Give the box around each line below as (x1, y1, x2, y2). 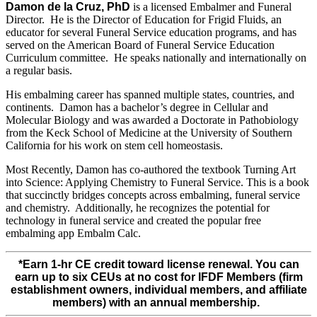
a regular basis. (6, 64, 72, 76)
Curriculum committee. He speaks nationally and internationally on (6, 51, 306, 64)
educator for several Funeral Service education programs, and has (6, 25, 296, 38)
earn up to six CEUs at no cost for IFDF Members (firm (14, 270, 303, 283)
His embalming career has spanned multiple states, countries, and (6, 88, 294, 100)
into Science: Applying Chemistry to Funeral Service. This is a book (6, 175, 309, 188)
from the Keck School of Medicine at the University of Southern (6, 126, 292, 139)
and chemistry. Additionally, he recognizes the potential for (6, 201, 270, 214)
